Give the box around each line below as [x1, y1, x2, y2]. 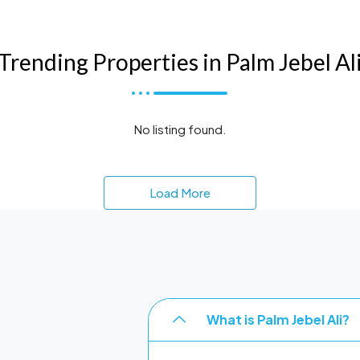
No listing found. [133, 121, 227, 137]
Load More [149, 185, 211, 200]
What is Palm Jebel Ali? [207, 311, 350, 328]
